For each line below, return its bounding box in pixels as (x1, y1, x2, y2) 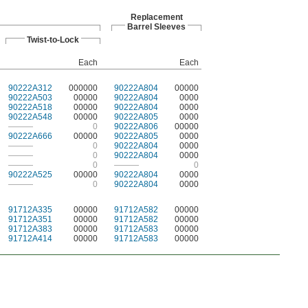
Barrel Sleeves (127, 22, 186, 32)
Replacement (130, 12, 183, 22)
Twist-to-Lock (27, 35, 79, 45)
